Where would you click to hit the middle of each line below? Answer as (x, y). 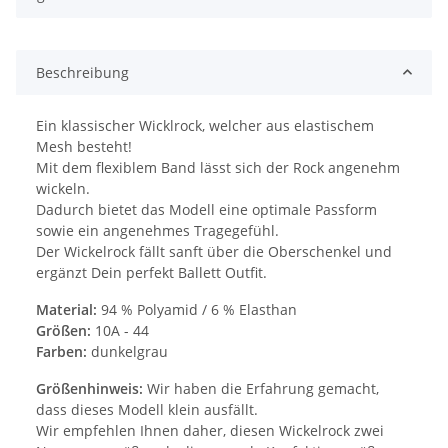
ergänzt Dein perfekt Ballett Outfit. (151, 272)
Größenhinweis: (89, 388)
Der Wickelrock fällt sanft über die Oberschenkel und (214, 251)
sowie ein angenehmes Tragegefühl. (157, 230)
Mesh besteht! (84, 146)
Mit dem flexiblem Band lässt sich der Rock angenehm (218, 167)
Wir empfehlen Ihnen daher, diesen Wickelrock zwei (210, 430)
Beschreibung (82, 72)
